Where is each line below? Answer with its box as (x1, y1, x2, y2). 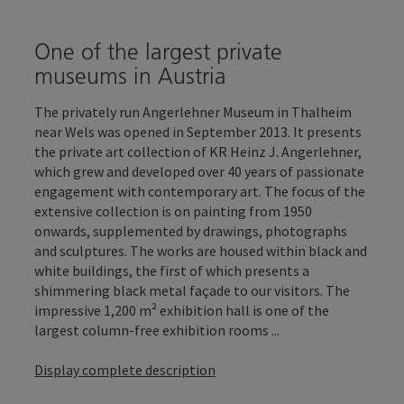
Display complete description (34, 360, 216, 379)
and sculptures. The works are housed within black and (34, 241, 367, 260)
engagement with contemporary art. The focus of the (34, 181, 365, 200)
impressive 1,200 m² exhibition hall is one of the (34, 300, 329, 319)
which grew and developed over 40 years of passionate (34, 161, 364, 180)
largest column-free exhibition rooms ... (34, 320, 280, 339)
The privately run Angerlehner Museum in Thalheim (34, 102, 352, 121)
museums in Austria (34, 61, 226, 89)
